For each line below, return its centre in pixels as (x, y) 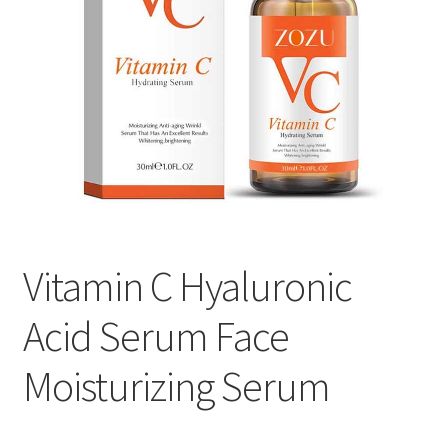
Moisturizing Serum (176, 385)
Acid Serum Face (155, 335)
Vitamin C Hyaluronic (187, 285)
